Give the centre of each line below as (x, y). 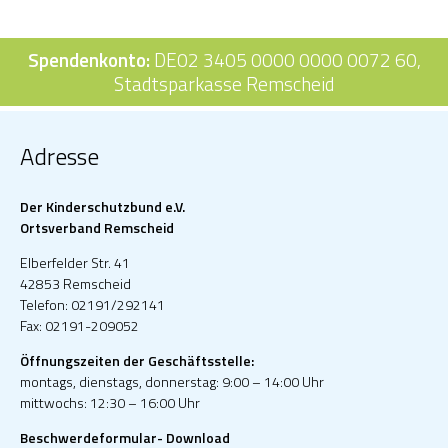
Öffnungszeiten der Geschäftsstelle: (137, 361)
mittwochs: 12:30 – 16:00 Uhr (110, 403)
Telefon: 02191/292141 (92, 305)
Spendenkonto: (88, 60)
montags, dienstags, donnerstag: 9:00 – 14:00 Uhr (172, 382)
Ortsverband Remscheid (97, 228)
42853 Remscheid (75, 284)
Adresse (59, 156)
